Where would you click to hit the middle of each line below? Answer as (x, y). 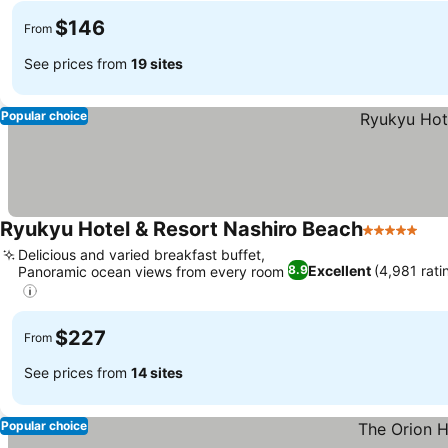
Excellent (340, 270)
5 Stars (389, 240)
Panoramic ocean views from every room (151, 272)
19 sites (157, 63)
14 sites (157, 372)
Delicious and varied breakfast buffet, (141, 255)
